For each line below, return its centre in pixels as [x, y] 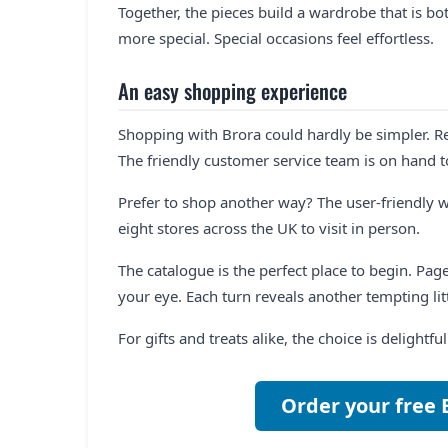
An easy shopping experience [232, 90]
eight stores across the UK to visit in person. [269, 227]
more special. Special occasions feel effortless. [276, 37]
